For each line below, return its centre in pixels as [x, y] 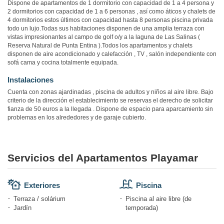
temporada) [142, 208]
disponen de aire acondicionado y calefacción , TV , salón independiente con [112, 54]
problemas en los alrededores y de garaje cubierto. [77, 118]
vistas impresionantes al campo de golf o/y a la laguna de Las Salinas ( [104, 37]
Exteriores [42, 185]
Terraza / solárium [39, 199]
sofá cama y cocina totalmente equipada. [63, 63]
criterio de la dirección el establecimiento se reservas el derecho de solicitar [110, 101]
